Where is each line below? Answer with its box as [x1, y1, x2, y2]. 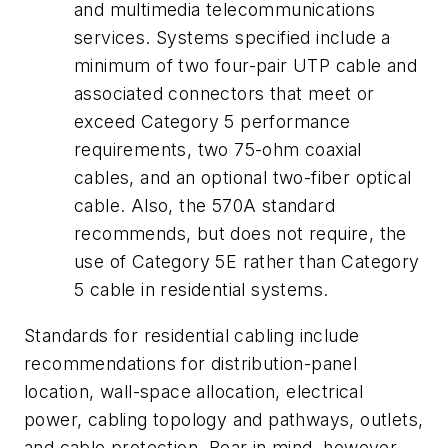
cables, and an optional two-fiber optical [74, 167, 412, 189]
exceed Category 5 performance [74, 111, 351, 133]
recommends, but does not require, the [74, 223, 407, 245]
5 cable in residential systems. [74, 279, 329, 301]
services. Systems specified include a [74, 27, 391, 49]
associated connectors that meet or [74, 83, 375, 105]
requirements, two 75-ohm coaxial [74, 139, 362, 161]
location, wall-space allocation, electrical [24, 381, 364, 403]
